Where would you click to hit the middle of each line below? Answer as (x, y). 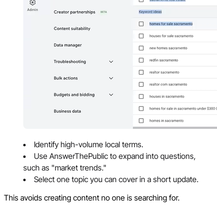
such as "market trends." (65, 167)
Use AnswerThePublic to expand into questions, (115, 156)
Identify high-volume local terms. (89, 144)
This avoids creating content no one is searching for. (92, 197)
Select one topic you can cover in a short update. (116, 179)
